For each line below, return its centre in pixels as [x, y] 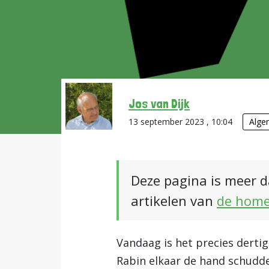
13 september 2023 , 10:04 [182, 122]
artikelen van [174, 201]
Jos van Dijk [159, 103]
